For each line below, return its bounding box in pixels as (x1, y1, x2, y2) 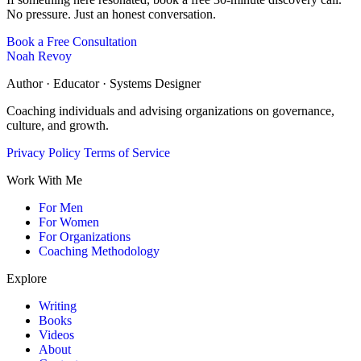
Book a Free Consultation (6, 34, 137, 48)
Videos (39, 327, 74, 342)
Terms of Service (84, 145, 170, 160)
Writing (39, 298, 77, 313)
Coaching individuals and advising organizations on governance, (6, 103, 334, 118)
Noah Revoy (6, 48, 72, 63)
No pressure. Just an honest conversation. (6, 6, 216, 21)
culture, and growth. (6, 118, 109, 132)
